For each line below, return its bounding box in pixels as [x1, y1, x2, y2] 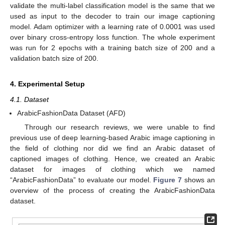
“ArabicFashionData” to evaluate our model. [10, 175, 154, 184]
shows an [182, 175, 215, 184]
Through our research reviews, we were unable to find [24, 123, 215, 131]
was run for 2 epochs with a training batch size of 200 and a [10, 43, 215, 52]
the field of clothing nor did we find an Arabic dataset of [10, 144, 215, 152]
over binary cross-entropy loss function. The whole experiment [10, 33, 215, 41]
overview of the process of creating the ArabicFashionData [10, 186, 215, 194]
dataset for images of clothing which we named [10, 165, 215, 173]
